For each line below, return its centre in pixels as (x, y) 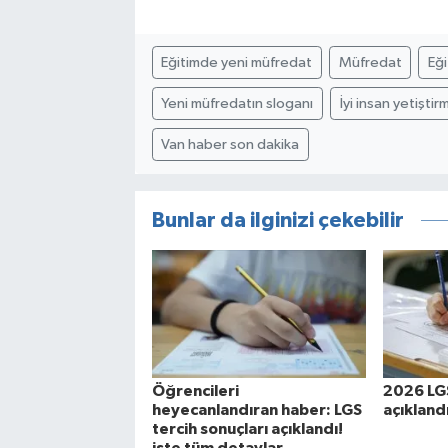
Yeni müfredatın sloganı (237, 103)
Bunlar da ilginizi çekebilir (277, 220)
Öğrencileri (195, 391)
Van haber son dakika (230, 144)
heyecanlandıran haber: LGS (256, 410)
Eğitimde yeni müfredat (237, 62)
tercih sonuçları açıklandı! (247, 429)
